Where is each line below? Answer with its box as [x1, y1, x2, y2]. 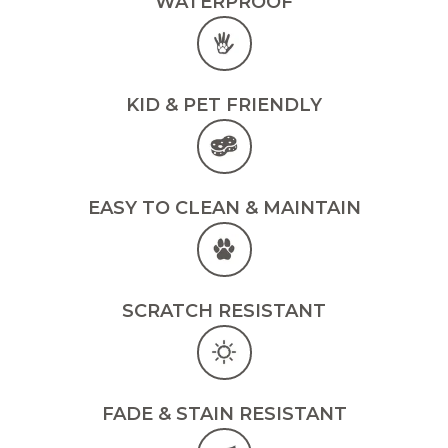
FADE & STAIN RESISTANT [101, 402, 347, 425]
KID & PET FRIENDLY [126, 93, 322, 116]
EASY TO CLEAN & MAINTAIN [87, 196, 361, 219]
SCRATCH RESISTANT [122, 299, 326, 322]
